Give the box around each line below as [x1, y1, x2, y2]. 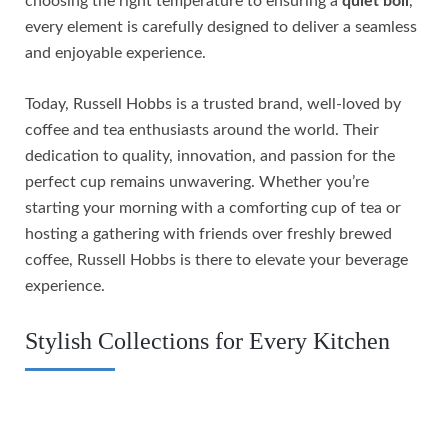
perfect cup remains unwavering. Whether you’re [25, 174, 369, 191]
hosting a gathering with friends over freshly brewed [25, 226, 392, 243]
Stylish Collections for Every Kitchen [25, 328, 390, 355]
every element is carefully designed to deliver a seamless [25, 19, 417, 36]
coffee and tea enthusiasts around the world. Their [25, 122, 379, 139]
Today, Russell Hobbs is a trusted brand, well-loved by [25, 96, 401, 113]
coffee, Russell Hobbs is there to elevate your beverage [25, 252, 408, 269]
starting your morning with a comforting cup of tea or [25, 200, 401, 217]
